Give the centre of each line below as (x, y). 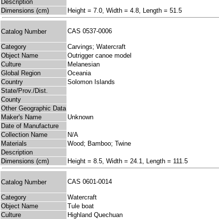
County (11, 100)
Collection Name (24, 135)
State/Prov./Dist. (24, 91)
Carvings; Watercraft (97, 47)
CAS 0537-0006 (92, 31)
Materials (14, 144)
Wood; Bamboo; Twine (99, 144)
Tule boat (81, 206)
